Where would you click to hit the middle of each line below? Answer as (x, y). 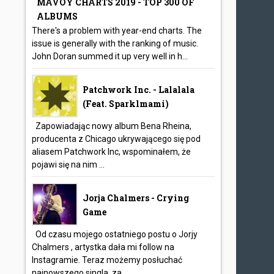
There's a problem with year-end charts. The (117, 31)
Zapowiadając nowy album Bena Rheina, (112, 126)
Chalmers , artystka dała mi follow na (103, 247)
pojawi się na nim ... (68, 165)
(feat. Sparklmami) (126, 104)
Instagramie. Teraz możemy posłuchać (107, 260)
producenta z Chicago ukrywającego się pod (117, 139)
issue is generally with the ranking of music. (115, 43)
